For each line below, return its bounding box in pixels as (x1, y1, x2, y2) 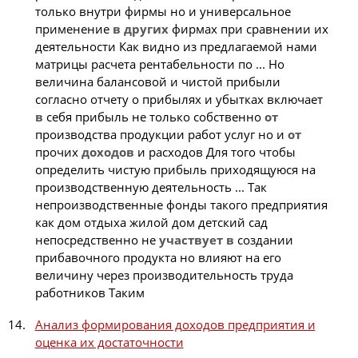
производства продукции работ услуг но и (34, 126, 288, 143)
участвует (158, 232, 223, 249)
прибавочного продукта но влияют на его (34, 249, 281, 266)
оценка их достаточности (34, 334, 184, 351)
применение (34, 21, 113, 38)
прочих (34, 144, 82, 161)
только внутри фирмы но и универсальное (34, 3, 291, 20)
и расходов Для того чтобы (133, 144, 296, 161)
